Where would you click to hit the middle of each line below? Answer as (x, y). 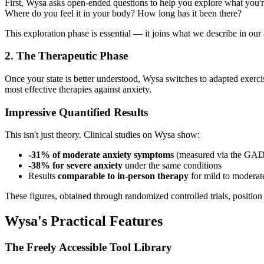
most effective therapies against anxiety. (78, 89)
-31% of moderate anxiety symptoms (101, 155)
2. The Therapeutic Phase (66, 56)
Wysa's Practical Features (84, 221)
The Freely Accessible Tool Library (88, 247)
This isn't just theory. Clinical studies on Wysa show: (102, 135)
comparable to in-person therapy (123, 176)
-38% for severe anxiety (75, 166)
